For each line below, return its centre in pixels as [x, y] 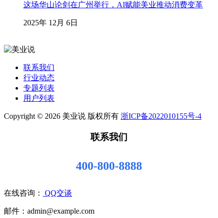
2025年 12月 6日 [51, 23]
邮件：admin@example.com [49, 211]
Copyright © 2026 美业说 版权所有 [62, 116]
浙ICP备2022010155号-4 [161, 116]
